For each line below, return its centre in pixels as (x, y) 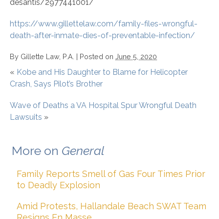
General (83, 151)
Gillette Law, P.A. (47, 57)
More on (37, 151)
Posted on (98, 57)
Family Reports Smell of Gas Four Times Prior (111, 174)
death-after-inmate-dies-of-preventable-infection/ (102, 36)
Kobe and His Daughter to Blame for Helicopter (102, 72)
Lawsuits (26, 117)
